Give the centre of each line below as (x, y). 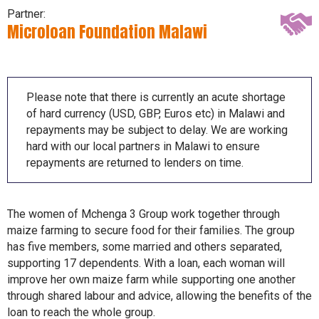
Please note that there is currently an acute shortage (156, 98)
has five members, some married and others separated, (145, 247)
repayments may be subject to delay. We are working (157, 130)
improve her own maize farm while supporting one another (151, 280)
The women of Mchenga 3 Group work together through (143, 214)
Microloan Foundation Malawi (107, 32)
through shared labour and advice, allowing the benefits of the (159, 296)
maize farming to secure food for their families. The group (151, 231)
